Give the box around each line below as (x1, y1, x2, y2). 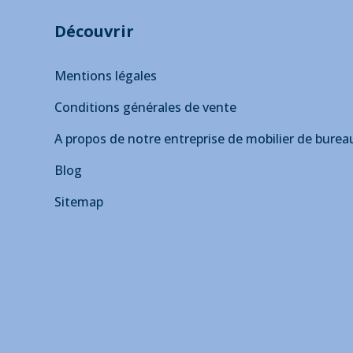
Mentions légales (54, 67, 157, 85)
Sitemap (54, 193, 103, 211)
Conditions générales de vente (54, 98, 236, 117)
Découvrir (54, 20, 134, 43)
